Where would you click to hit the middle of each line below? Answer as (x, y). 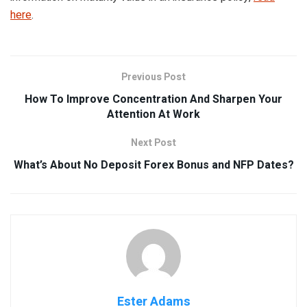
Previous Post (153, 77)
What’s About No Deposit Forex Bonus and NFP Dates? (153, 165)
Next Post (153, 143)
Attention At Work (153, 114)
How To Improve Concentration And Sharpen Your (153, 99)
